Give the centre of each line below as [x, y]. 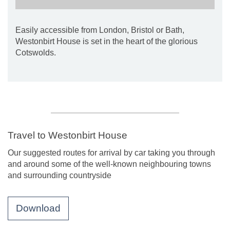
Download [38, 208]
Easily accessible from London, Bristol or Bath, [100, 30]
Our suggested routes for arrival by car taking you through [111, 153]
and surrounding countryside [60, 175]
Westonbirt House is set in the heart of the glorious [107, 41]
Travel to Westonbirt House [68, 135]
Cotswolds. [36, 53]
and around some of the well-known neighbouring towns [109, 164]
